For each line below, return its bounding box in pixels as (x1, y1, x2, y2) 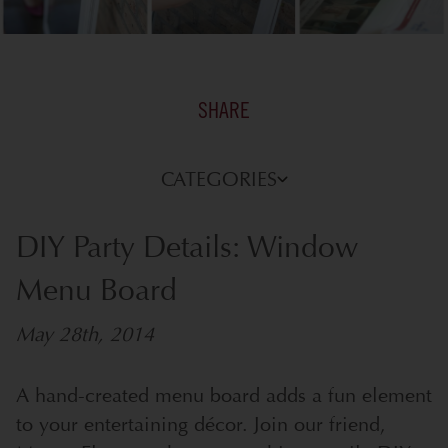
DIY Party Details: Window (16, 228, 358, 266)
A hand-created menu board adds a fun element (16, 382, 432, 408)
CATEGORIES (160, 166, 277, 192)
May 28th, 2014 (16, 321, 154, 347)
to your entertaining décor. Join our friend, (16, 411, 386, 437)
